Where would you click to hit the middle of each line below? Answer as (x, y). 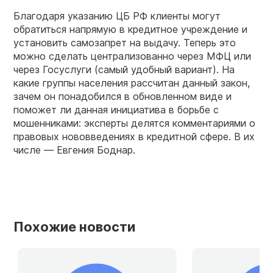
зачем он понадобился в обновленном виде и (122, 96)
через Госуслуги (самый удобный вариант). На (124, 69)
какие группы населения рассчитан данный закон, (132, 83)
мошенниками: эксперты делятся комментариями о (134, 123)
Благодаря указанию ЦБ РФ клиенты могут (117, 16)
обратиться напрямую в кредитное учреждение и (130, 29)
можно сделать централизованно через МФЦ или (132, 56)
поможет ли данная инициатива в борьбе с (116, 109)
